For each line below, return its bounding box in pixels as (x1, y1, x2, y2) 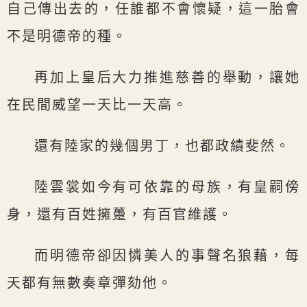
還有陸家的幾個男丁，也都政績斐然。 (34, 138, 291, 154)
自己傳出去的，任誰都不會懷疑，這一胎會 (7, 1, 300, 17)
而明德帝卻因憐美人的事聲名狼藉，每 (34, 248, 300, 264)
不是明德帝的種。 (7, 29, 127, 45)
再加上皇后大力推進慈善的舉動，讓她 (34, 70, 300, 86)
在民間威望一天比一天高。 (7, 97, 188, 113)
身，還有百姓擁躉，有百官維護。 (7, 207, 233, 223)
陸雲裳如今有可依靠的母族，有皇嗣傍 (34, 180, 300, 195)
